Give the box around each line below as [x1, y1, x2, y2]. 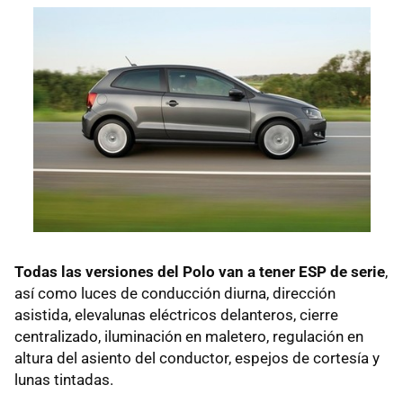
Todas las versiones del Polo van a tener [14, 262, 299, 281]
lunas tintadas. [14, 370, 113, 389]
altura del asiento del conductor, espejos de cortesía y [14, 348, 380, 367]
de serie [327, 262, 385, 281]
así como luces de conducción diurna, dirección [14, 283, 336, 302]
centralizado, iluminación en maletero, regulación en [14, 327, 363, 345]
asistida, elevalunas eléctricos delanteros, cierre [14, 305, 338, 324]
